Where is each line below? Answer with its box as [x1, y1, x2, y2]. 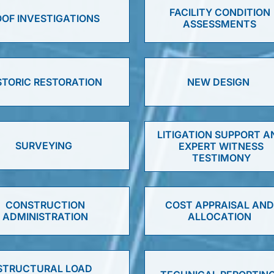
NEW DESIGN [187, 75, 250, 88]
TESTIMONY [191, 152, 251, 164]
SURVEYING [15, 139, 72, 152]
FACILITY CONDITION [169, 6, 270, 18]
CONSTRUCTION [6, 199, 86, 211]
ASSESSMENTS [183, 18, 257, 30]
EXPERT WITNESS [179, 140, 264, 152]
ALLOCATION [188, 210, 252, 223]
